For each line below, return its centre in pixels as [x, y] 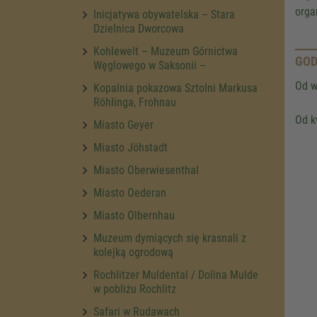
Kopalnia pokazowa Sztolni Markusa [175, 88]
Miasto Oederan [130, 193]
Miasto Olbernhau [134, 215]
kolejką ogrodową [133, 252]
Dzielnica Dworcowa [139, 29]
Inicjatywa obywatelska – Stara [164, 15]
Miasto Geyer [123, 125]
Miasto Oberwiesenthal [146, 170]
